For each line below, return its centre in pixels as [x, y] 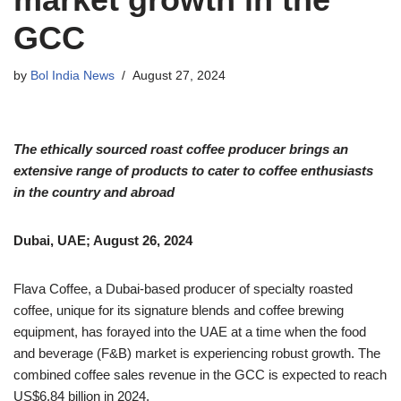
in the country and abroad [94, 192]
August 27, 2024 [179, 75]
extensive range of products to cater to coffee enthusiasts [193, 170]
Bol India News [73, 75]
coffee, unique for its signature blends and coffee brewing [179, 310]
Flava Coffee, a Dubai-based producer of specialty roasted [183, 288]
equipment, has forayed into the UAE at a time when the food [190, 331]
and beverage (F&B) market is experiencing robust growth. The [197, 353]
